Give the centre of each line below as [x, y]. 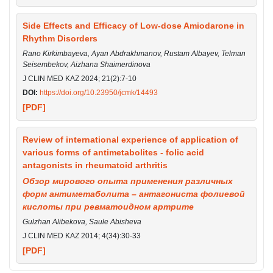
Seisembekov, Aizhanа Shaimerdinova [87, 64]
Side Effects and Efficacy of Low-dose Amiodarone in [133, 25]
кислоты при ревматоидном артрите [108, 206]
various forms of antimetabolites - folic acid [113, 152]
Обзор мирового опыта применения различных [128, 181]
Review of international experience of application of [130, 139]
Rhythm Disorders [60, 38]
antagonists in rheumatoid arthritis [95, 165]
